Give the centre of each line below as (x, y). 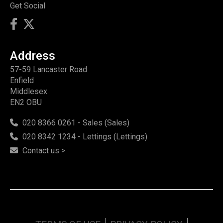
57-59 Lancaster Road (49, 69)
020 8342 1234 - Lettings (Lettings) (85, 137)
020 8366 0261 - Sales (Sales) (76, 123)
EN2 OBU (26, 102)
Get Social (28, 6)
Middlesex (29, 91)
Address (33, 56)
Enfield (22, 80)
